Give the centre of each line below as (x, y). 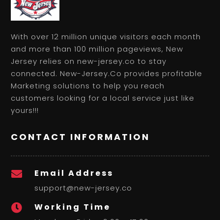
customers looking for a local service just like (103, 98)
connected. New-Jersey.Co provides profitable (107, 74)
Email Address (74, 173)
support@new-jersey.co (83, 188)
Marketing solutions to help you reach (88, 86)
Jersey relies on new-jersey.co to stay (89, 61)
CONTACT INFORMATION (81, 137)
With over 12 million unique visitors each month (106, 37)
